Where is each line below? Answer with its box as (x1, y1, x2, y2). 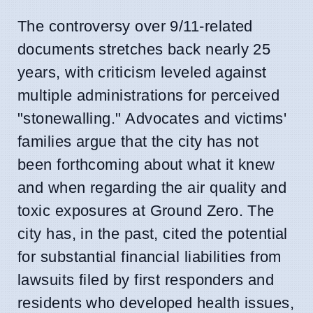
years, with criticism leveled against (17, 63, 267, 81)
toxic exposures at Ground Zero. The (17, 201, 275, 219)
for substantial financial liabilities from (17, 247, 282, 265)
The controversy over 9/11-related (17, 17, 253, 35)
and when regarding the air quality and (17, 178, 287, 196)
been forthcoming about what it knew (17, 155, 275, 173)
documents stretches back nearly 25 (17, 40, 271, 58)
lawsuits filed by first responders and (17, 270, 275, 289)
